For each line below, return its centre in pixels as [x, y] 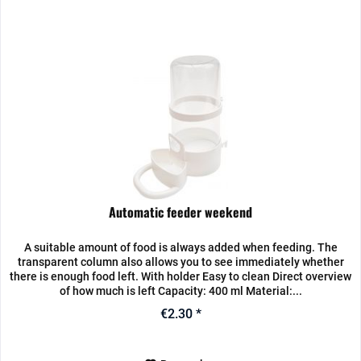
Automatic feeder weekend [181, 212]
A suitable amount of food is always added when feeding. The [180, 248]
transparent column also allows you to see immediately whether [180, 262]
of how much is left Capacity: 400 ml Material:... [180, 291]
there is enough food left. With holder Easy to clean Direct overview [181, 277]
